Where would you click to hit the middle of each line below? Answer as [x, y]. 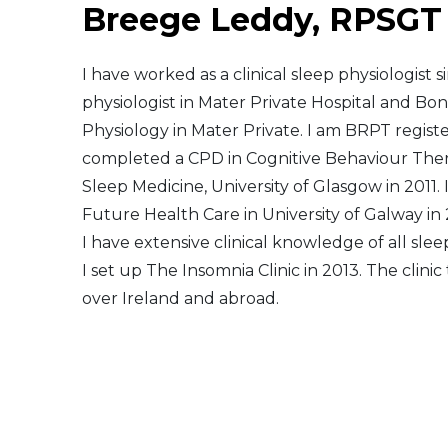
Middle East [61, 44]
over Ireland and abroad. [180, 299]
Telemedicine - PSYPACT [106, 200]
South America [72, 96]
